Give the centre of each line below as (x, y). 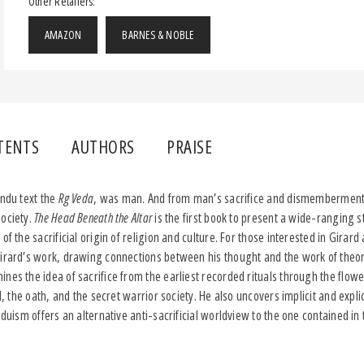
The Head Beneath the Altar (95, 217)
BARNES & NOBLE (158, 34)
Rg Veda (76, 198)
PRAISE (190, 146)
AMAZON (63, 34)
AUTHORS (103, 146)
